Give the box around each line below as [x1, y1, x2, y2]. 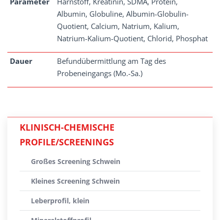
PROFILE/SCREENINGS [20, 136, 114, 148]
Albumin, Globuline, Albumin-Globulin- [57, 9, 189, 19]
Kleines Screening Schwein [31, 176, 120, 186]
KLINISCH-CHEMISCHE [20, 121, 114, 133]
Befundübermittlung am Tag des [57, 56, 166, 66]
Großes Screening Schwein [31, 157, 120, 166]
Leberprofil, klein [31, 196, 89, 205]
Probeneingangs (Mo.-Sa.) [57, 68, 142, 78]
